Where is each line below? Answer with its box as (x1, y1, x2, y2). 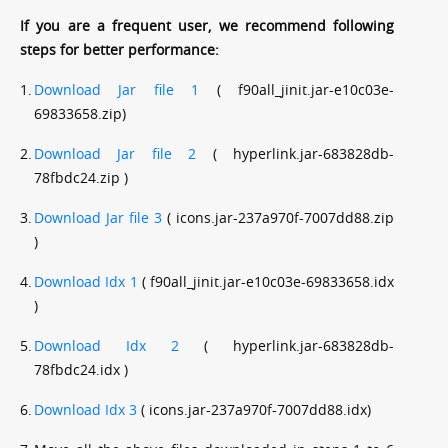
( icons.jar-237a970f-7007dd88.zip (162, 207, 394, 227)
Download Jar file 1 (34, 79, 200, 99)
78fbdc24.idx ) (34, 359, 128, 379)
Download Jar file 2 (34, 143, 197, 163)
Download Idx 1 (34, 271, 138, 291)
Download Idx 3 (34, 399, 137, 419)
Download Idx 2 (34, 335, 179, 355)
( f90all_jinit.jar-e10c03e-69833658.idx (137, 271, 394, 291)
